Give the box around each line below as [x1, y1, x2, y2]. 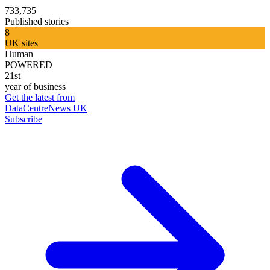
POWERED [5, 59, 52, 70]
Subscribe [5, 113, 42, 124]
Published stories [5, 16, 69, 27]
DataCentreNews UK [5, 102, 87, 113]
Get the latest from [5, 92, 75, 102]
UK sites [5, 37, 38, 48]
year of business [5, 81, 66, 92]
